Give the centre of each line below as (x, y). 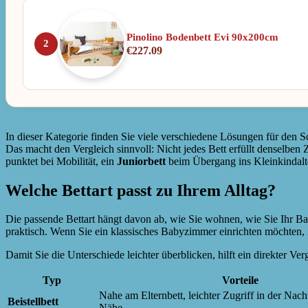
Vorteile (240, 280)
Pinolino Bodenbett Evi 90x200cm (202, 37)
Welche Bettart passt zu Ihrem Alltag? (141, 190)
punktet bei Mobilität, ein (61, 161)
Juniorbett (141, 161)
